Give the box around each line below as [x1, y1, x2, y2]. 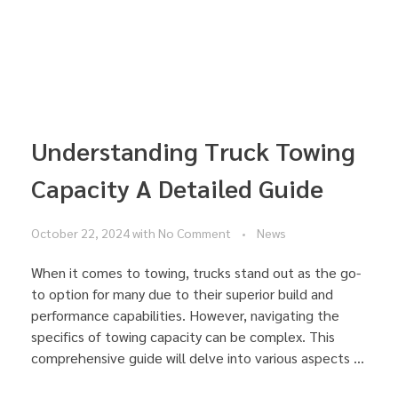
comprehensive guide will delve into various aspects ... [31, 348, 364, 368]
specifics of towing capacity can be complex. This [31, 327, 335, 346]
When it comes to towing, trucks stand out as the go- [31, 263, 361, 283]
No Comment [158, 225, 231, 242]
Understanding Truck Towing [31, 133, 355, 166]
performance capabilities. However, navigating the [31, 306, 339, 325]
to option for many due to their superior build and [31, 284, 333, 304]
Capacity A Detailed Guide [31, 171, 323, 203]
